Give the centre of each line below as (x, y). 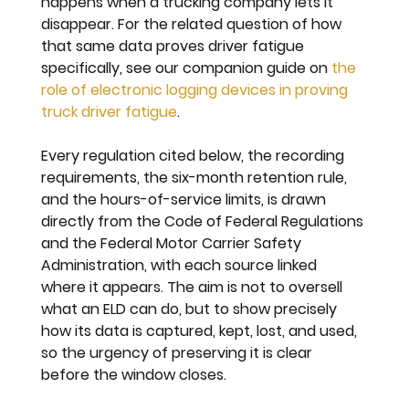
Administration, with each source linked (181, 266)
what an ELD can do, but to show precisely (191, 309)
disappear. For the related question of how (194, 25)
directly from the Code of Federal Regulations (204, 222)
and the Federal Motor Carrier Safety (173, 244)
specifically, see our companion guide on (187, 68)
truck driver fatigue (110, 112)
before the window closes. (134, 375)
